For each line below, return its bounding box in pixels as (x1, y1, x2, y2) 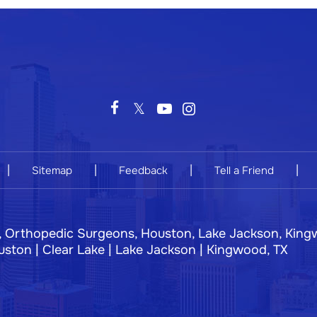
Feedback (119, 163, 168, 178)
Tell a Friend (214, 163, 274, 178)
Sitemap (32, 163, 72, 178)
